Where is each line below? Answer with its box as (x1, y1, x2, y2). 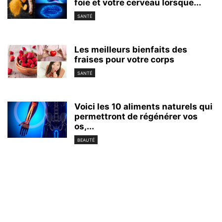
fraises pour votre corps (74, 55, 174, 65)
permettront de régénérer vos (74, 111, 198, 122)
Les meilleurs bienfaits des (74, 45, 187, 55)
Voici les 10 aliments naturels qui (74, 102, 213, 112)
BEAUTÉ (77, 137, 95, 143)
